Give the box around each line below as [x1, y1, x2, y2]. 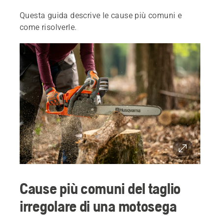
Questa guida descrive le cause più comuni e [20, 11, 182, 20]
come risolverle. [20, 23, 77, 32]
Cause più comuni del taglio [20, 179, 181, 197]
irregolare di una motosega [20, 196, 177, 215]
